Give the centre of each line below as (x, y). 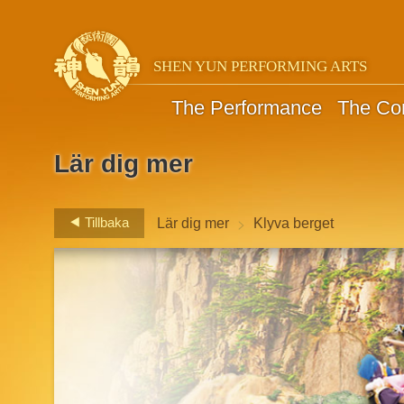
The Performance (246, 107)
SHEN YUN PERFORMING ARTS (261, 66)
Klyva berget (294, 223)
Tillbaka (106, 222)
